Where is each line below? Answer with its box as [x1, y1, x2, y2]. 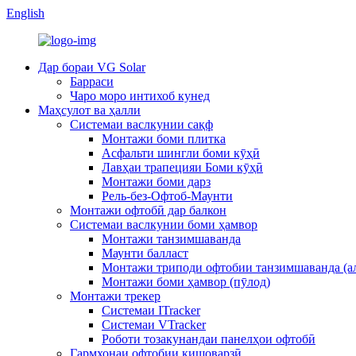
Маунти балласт [102, 246, 188, 260]
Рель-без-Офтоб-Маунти [102, 189, 233, 203]
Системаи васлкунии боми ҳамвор [70, 218, 257, 231]
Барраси [70, 75, 114, 88]
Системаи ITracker [102, 304, 200, 317]
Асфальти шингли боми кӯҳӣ [102, 146, 260, 160]
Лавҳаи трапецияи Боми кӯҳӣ [102, 161, 263, 174]
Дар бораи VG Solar [38, 60, 145, 74]
